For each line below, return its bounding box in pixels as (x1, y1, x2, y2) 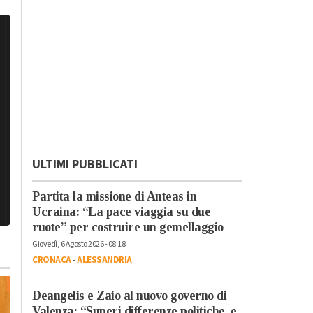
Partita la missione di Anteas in (32, 189, 196, 203)
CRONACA (32, 253, 71, 266)
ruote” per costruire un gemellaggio (32, 219, 224, 234)
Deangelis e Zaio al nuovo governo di (32, 288, 226, 303)
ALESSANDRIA (77, 253, 132, 266)
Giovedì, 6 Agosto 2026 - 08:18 (32, 238, 125, 250)
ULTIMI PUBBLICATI (32, 155, 138, 173)
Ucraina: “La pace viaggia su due (32, 204, 210, 219)
